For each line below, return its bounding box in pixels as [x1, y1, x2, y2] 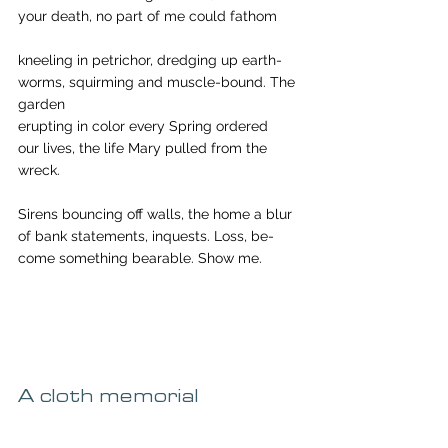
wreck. [18, 162, 60, 178]
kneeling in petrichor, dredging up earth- [18, 52, 282, 68]
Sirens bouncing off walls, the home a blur [18, 206, 292, 222]
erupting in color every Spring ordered [18, 118, 268, 134]
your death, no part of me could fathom [18, 8, 277, 24]
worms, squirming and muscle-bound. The [18, 74, 299, 90]
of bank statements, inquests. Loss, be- [18, 228, 274, 244]
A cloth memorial [18, 386, 199, 406]
